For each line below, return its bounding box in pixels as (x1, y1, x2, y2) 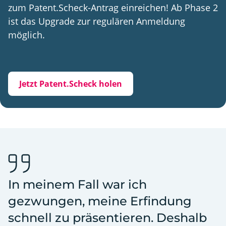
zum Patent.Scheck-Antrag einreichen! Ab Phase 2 (8, 1, 218, 14)
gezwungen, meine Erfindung (8, 193, 192, 208)
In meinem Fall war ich (8, 177, 147, 192)
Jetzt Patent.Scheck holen (19, 78, 122, 89)
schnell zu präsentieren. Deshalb (8, 210, 207, 225)
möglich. (8, 28, 45, 41)
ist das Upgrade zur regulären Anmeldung (8, 15, 185, 27)
